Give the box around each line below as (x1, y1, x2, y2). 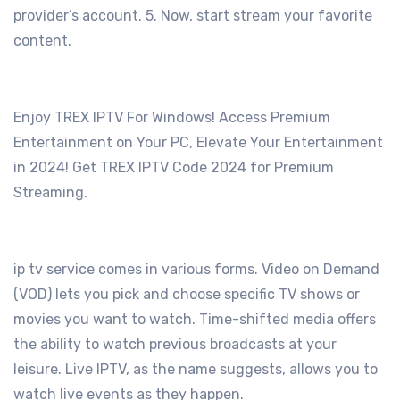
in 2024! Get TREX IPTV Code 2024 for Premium (13, 159, 334, 177)
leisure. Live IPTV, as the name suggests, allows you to (13, 361, 378, 379)
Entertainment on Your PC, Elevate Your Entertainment (13, 134, 383, 152)
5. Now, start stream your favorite (146, 7, 372, 25)
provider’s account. (13, 7, 146, 25)
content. (13, 32, 71, 50)
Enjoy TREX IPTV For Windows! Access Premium (13, 109, 330, 127)
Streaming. (13, 184, 91, 202)
